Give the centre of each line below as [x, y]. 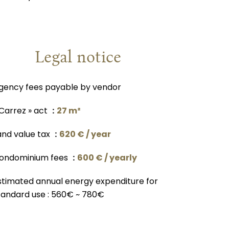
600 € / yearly [107, 158]
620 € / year [85, 134]
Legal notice [78, 57]
